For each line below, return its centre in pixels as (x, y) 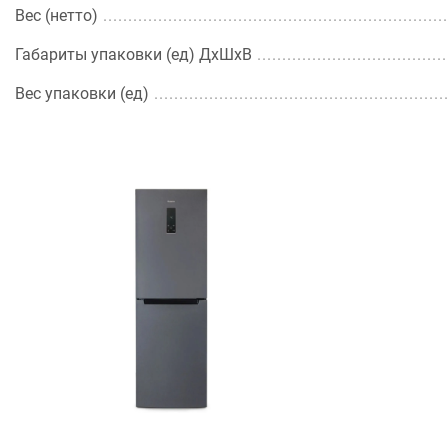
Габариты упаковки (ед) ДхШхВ (133, 54)
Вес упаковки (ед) (82, 93)
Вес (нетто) (56, 15)
